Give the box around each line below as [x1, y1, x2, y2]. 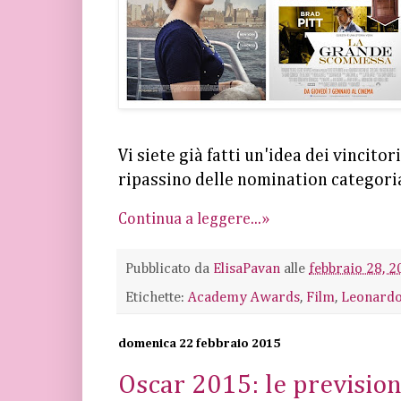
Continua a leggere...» [118, 211, 269, 228]
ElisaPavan [213, 261, 280, 277]
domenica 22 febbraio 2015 [118, 337, 280, 350]
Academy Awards [188, 289, 300, 305]
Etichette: [125, 289, 188, 305]
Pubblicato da [125, 261, 213, 277]
